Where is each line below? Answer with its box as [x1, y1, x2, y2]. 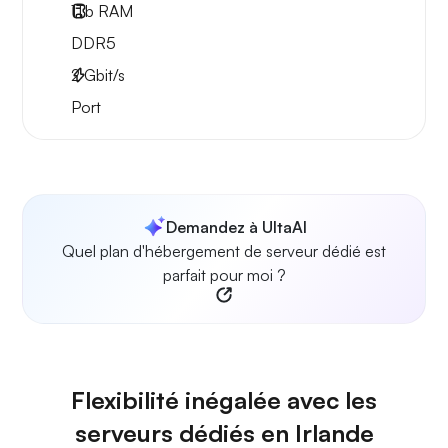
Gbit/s [80, 65, 125, 86]
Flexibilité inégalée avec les [71, 385, 377, 416]
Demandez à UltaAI [165, 217, 307, 238]
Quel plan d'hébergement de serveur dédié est [62, 241, 386, 262]
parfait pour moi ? [162, 265, 286, 286]
